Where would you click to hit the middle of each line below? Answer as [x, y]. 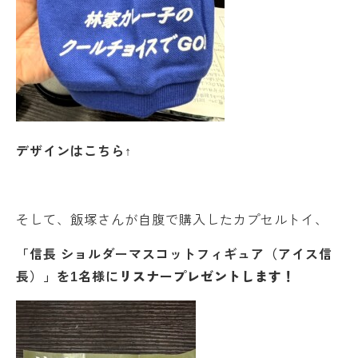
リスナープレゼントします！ [207, 277]
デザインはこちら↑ [74, 151]
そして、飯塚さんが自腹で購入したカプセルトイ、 [172, 220]
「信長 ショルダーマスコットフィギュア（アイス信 [174, 255]
